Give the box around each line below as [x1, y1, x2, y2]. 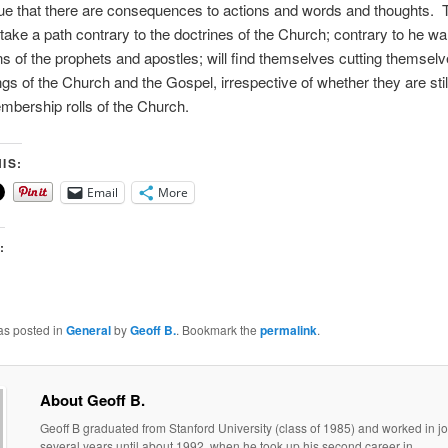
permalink [259, 320, 317, 339]
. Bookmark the [175, 320, 260, 338]
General [65, 320, 111, 339]
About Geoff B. [39, 389, 145, 412]
